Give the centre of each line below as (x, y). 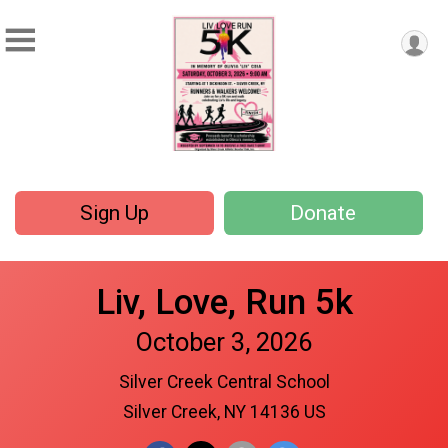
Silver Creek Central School (224, 381)
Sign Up (114, 213)
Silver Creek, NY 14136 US (224, 411)
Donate (323, 213)
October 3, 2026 (224, 341)
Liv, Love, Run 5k (224, 301)
